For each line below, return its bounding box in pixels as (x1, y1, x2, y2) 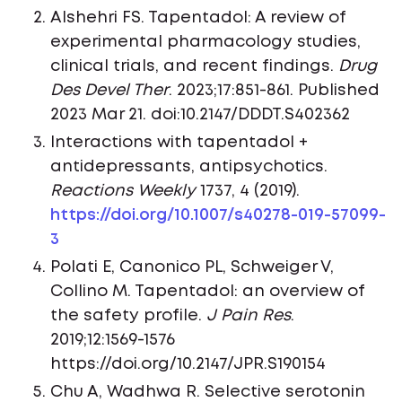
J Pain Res (206, 309, 291, 324)
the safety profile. (50, 309, 206, 324)
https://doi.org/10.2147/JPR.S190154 (50, 357, 326, 372)
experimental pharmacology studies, (50, 35, 361, 50)
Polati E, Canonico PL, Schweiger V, (50, 260, 334, 275)
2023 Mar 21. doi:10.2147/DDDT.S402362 (50, 108, 350, 123)
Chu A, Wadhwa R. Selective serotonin (50, 385, 365, 400)
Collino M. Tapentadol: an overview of (50, 284, 364, 300)
